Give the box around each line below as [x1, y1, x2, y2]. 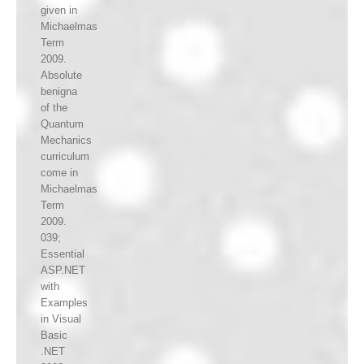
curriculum [41, 150, 89, 163]
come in [41, 167, 78, 180]
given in [41, 4, 77, 17]
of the [41, 102, 67, 115]
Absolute [41, 69, 82, 82]
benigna [41, 85, 77, 98]
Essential [41, 248, 84, 261]
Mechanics [41, 134, 92, 147]
